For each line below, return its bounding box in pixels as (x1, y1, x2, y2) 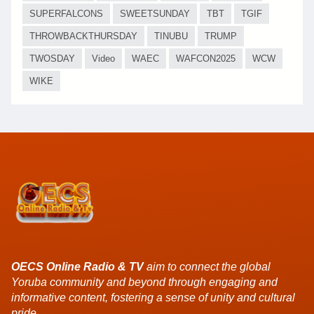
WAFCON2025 (176, 53, 235, 64)
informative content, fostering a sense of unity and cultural (11, 291, 295, 303)
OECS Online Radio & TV (11, 260, 144, 273)
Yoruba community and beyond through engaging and (11, 275, 278, 288)
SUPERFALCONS (29, 8, 103, 19)
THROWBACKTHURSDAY (29, 30, 137, 41)
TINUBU (154, 30, 188, 41)
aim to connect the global (144, 260, 271, 273)
